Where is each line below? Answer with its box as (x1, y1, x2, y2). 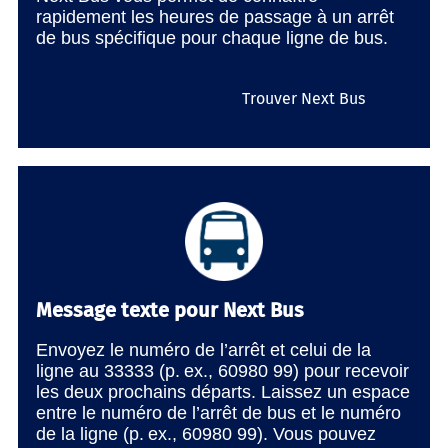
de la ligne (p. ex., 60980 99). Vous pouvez (36, 424, 376, 445)
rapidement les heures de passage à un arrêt (36, 7, 394, 28)
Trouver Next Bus (242, 89, 365, 109)
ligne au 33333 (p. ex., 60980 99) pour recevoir (36, 361, 409, 382)
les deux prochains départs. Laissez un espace (36, 382, 410, 403)
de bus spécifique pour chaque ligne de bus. (36, 28, 388, 49)
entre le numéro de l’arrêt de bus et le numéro (36, 403, 401, 424)
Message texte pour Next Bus (36, 298, 304, 323)
